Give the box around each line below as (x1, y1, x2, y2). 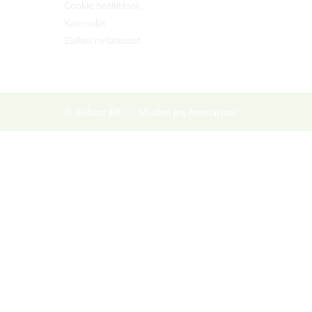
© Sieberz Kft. (64, 108, 124, 118)
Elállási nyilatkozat (64, 36, 141, 46)
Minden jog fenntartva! (138, 108, 236, 118)
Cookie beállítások (64, 1, 141, 11)
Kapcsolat (64, 19, 106, 29)
